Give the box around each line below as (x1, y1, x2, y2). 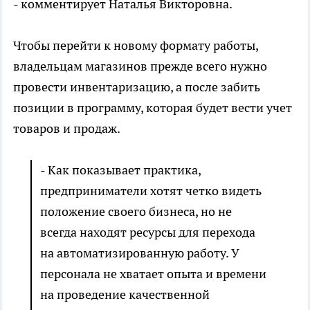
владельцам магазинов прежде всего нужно (13, 58, 267, 75)
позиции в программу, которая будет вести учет (13, 100, 292, 116)
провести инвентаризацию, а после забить (13, 79, 260, 95)
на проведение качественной (40, 286, 210, 303)
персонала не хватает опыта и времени (40, 266, 266, 282)
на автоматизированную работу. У (40, 245, 239, 262)
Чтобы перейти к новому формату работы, (13, 37, 258, 54)
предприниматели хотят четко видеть (40, 183, 262, 199)
